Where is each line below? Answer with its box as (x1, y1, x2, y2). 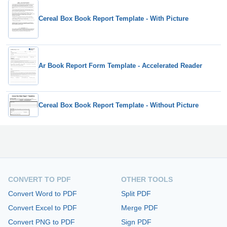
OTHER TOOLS (121, 175, 173, 184)
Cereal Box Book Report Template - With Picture (39, 15, 188, 23)
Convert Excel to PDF (8, 204, 77, 212)
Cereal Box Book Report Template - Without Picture (39, 101, 199, 109)
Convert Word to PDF (8, 190, 77, 198)
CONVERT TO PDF (8, 175, 71, 184)
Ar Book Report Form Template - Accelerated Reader (39, 62, 202, 70)
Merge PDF (121, 204, 158, 212)
